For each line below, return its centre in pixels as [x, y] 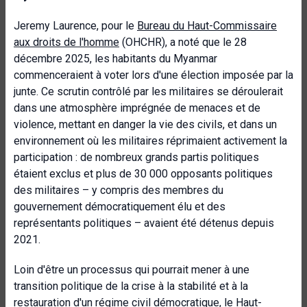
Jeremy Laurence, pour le [75, 26]
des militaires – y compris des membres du [119, 190]
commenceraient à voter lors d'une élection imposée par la [153, 75]
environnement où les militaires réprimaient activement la [150, 141]
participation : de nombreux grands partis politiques [136, 157]
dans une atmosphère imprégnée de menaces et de [137, 108]
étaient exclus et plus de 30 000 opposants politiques [143, 174]
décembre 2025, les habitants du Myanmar [115, 59]
